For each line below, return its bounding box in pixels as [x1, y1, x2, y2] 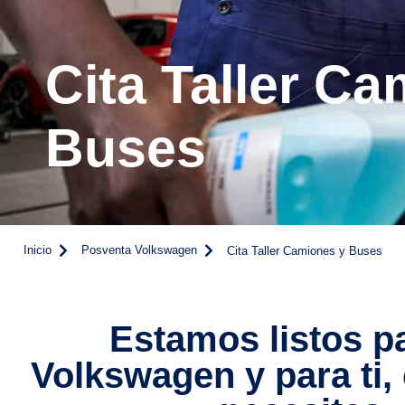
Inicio [24, 243, 52, 258]
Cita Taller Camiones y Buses [227, 244, 382, 259]
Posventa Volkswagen [81, 243, 197, 258]
